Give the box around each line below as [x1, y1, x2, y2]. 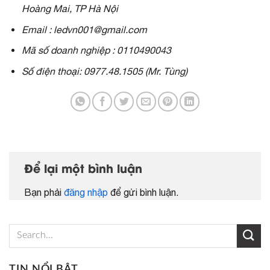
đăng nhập [64, 186, 108, 198]
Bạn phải [24, 186, 64, 198]
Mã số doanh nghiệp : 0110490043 [21, 45, 171, 56]
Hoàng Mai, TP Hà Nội [21, 3, 118, 14]
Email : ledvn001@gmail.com [21, 24, 147, 35]
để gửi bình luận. [108, 186, 178, 198]
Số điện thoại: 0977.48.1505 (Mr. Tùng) [21, 66, 187, 77]
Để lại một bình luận [24, 165, 146, 175]
